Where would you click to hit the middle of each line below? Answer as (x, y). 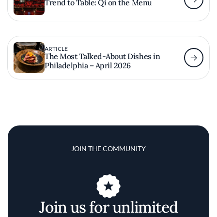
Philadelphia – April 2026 (88, 65)
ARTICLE (56, 48)
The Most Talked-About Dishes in (102, 56)
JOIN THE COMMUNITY (108, 148)
